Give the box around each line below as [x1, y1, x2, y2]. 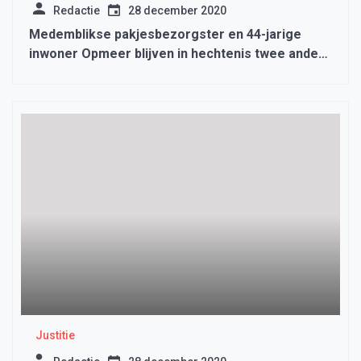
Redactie [53, 4, 100, 18]
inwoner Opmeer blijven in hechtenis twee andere [29, 46, 332, 62]
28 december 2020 [128, 4, 226, 18]
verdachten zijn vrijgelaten [29, 65, 193, 81]
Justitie [35, 329, 75, 342]
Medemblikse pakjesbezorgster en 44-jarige [29, 27, 301, 43]
